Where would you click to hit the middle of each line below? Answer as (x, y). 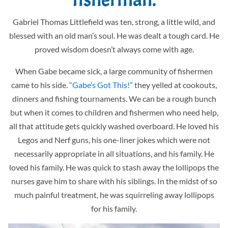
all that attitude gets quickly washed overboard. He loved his (114, 126)
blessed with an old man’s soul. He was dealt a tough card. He (114, 35)
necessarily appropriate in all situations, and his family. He (114, 153)
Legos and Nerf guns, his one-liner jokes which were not (114, 139)
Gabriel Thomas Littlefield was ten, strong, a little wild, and (114, 21)
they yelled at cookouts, (176, 84)
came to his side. (40, 84)
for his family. (114, 208)
